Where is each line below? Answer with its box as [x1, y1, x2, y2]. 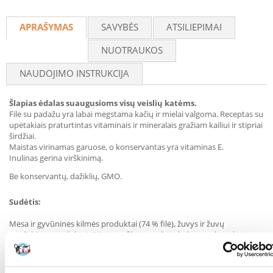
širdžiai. [9, 130, 36, 141]
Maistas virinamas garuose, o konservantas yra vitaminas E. [9, 141, 224, 152]
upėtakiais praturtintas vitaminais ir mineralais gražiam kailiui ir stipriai [9, 119, 263, 130]
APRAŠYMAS [19, 21, 73, 33]
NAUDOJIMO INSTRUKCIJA [19, 67, 129, 79]
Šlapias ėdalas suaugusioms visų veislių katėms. [9, 97, 197, 108]
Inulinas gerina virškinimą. [9, 152, 103, 163]
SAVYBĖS [101, 21, 138, 33]
